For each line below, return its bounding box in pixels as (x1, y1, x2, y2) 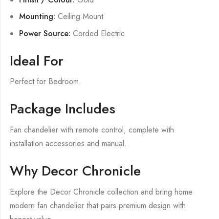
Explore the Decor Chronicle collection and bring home (10, 186, 193, 198)
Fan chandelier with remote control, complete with (10, 124, 174, 136)
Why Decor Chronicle (10, 161, 141, 181)
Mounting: (19, 11, 56, 22)
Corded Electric (70, 27, 125, 39)
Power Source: (19, 27, 71, 39)
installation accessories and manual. (10, 138, 127, 150)
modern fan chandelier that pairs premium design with (10, 200, 186, 212)
